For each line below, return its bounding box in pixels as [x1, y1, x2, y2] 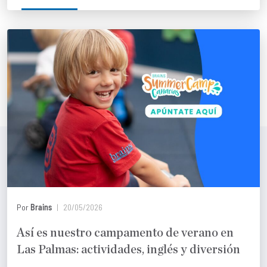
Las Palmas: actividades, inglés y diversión [17, 243, 240, 256]
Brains [30, 201, 52, 212]
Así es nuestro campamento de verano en [17, 226, 234, 239]
